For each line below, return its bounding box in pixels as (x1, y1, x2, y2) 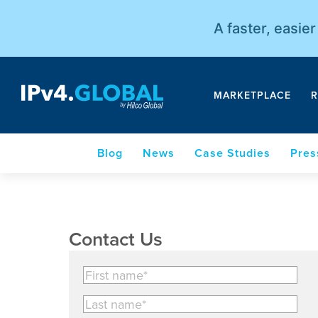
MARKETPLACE (214, 89, 291, 101)
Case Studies (194, 146, 270, 160)
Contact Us (69, 228, 163, 250)
